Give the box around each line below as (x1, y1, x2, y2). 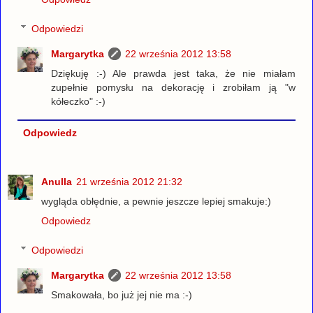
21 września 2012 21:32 (76, 175, 182, 187)
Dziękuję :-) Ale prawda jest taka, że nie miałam (51, 67, 296, 79)
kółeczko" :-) (51, 95, 106, 107)
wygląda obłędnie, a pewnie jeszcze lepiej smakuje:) (41, 195, 271, 207)
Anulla (41, 175, 72, 187)
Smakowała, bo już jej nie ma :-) (51, 289, 193, 300)
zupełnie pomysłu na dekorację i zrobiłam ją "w (51, 81, 296, 93)
